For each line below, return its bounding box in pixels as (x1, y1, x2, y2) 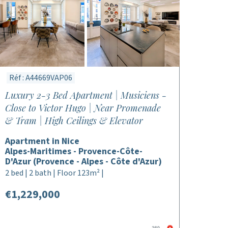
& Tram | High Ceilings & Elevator (5, 115, 143, 127)
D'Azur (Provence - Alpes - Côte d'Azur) (5, 155, 162, 168)
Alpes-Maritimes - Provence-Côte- (5, 145, 142, 158)
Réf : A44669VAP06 (9, 72, 72, 83)
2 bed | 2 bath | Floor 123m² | (5, 167, 104, 179)
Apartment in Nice (5, 135, 79, 148)
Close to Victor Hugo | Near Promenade (5, 102, 161, 114)
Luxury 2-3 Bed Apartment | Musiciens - (5, 89, 166, 101)
